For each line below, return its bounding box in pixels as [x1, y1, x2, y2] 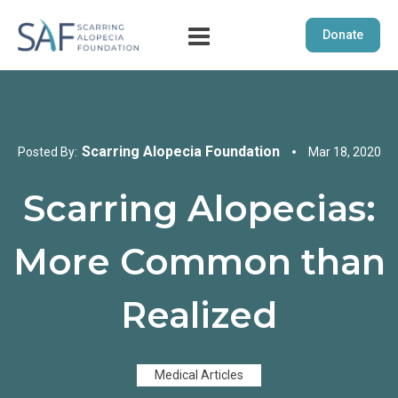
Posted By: [17, 144, 77, 159]
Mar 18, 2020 [307, 144, 381, 159]
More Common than [12, 240, 386, 284]
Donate [322, 28, 363, 42]
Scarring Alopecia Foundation [81, 143, 280, 160]
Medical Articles [155, 368, 243, 383]
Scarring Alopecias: [22, 187, 376, 231]
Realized [121, 293, 277, 338]
